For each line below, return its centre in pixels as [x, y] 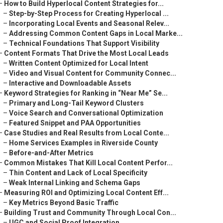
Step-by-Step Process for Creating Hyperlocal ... [89, 13]
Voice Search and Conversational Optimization [86, 113]
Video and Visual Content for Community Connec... [93, 73]
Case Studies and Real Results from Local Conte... [87, 133]
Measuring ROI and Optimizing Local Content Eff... [86, 193]
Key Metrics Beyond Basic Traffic [64, 203]
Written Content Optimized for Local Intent [79, 63]
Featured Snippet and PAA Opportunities [75, 123]
